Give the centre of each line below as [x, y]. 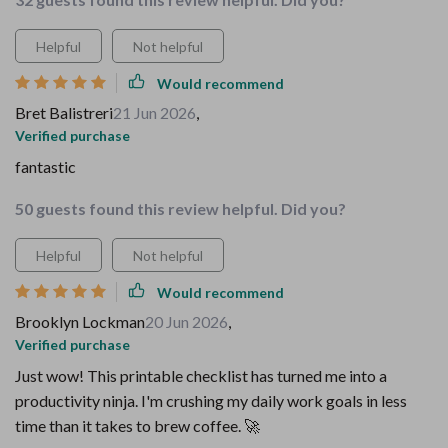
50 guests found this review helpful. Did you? [180, 208]
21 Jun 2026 [154, 112]
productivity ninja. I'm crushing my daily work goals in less [211, 400]
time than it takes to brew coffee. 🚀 [137, 425]
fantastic [45, 166]
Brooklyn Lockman [80, 321]
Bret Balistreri [64, 112]
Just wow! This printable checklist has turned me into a [201, 375]
